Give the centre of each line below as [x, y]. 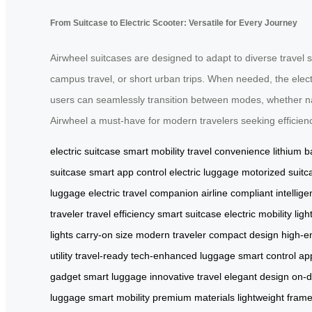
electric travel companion [143, 193]
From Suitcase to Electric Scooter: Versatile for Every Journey [174, 23]
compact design [244, 234]
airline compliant [237, 193]
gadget [65, 276]
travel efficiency [120, 213]
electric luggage [204, 172]
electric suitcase [85, 151]
